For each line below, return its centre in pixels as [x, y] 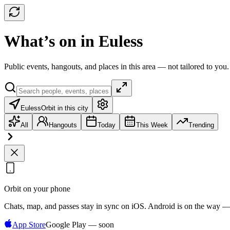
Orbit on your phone [37, 188]
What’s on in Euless [73, 41]
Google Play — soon [80, 224]
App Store [29, 224]
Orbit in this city [65, 108]
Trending [201, 125]
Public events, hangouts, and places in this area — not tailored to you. [117, 66]
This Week [152, 125]
